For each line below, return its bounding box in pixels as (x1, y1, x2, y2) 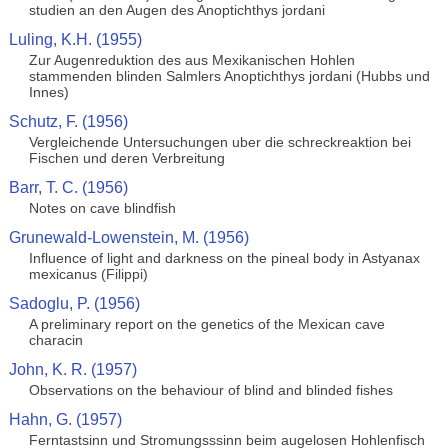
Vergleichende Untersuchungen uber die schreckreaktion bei (28, 134, 411, 150)
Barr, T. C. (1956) (8, 179, 128, 196)
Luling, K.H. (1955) (8, 31, 142, 48)
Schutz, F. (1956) (8, 113, 128, 130)
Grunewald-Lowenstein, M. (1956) (8, 229, 249, 246)
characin (28, 332, 83, 348)
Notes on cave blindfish (28, 200, 176, 216)
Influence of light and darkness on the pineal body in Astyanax (28, 250, 420, 266)
